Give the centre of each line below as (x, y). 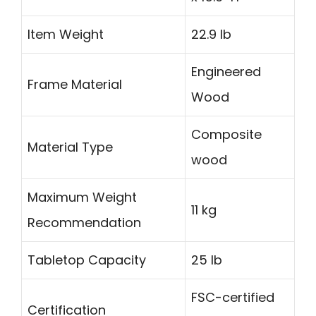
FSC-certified (233, 297)
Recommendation (84, 222)
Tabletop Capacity (87, 260)
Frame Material (75, 84)
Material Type (70, 147)
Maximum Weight (82, 197)
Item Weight (66, 34)
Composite (226, 134)
